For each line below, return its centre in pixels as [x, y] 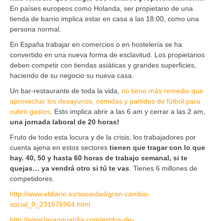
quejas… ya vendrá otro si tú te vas [70, 168]
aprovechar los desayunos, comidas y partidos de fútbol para [105, 101]
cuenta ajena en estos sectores [60, 147]
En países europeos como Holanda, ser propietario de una [101, 8]
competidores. [32, 178]
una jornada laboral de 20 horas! [66, 122]
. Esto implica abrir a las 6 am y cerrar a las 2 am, [128, 111]
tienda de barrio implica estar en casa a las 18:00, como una [104, 18]
